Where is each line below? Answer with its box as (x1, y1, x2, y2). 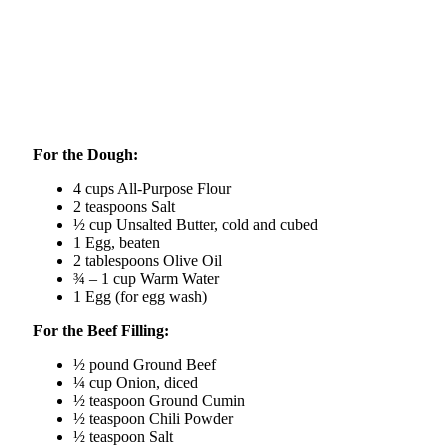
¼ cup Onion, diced (73, 374, 198, 392)
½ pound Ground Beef (73, 356, 216, 374)
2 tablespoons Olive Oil (73, 252, 222, 270)
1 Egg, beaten (73, 234, 160, 252)
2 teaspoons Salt (73, 198, 175, 216)
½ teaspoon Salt (73, 428, 173, 446)
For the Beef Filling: (33, 322, 169, 340)
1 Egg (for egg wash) (73, 288, 207, 306)
